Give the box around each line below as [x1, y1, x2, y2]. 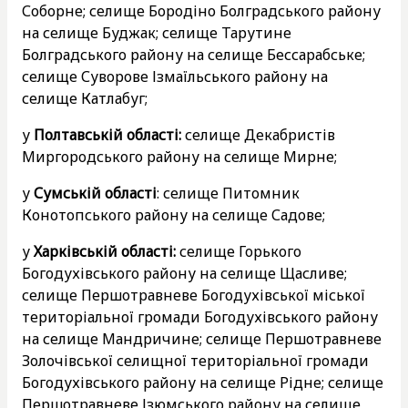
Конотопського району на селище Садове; [22, 204, 329, 225]
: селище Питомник [157, 182, 300, 203]
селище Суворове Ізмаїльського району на [22, 66, 328, 87]
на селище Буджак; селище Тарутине [22, 22, 291, 43]
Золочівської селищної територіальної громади [22, 350, 369, 371]
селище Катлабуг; [22, 87, 151, 108]
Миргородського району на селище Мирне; [22, 146, 341, 167]
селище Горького [176, 240, 301, 261]
